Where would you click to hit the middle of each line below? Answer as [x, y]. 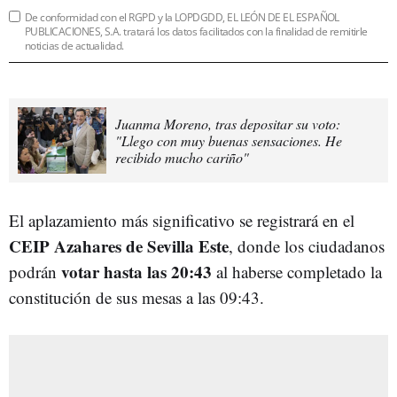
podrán [35, 271]
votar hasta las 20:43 [136, 271]
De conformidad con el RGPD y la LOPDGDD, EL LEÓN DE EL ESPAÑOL [182, 17]
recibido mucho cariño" [182, 157]
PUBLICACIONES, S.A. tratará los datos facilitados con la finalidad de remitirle [196, 31]
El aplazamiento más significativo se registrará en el [182, 220]
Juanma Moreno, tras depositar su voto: [228, 123]
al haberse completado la [297, 271]
